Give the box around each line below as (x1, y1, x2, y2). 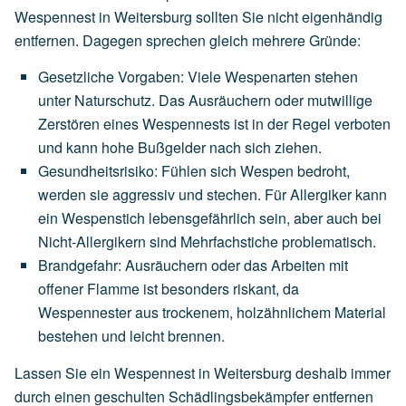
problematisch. (282, 230, 376, 252)
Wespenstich (62, 207, 145, 228)
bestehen (38, 324, 98, 346)
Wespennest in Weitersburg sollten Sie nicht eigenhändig (14, 6, 382, 28)
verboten (334, 112, 391, 134)
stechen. (207, 183, 261, 205)
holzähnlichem (237, 301, 331, 323)
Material (334, 301, 386, 323)
